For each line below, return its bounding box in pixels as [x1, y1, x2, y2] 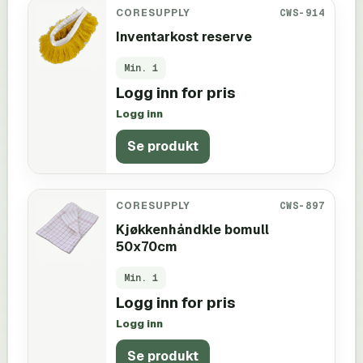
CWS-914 [280, 6, 325, 19]
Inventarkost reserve [116, 28, 252, 45]
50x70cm [116, 237, 177, 255]
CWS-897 [280, 199, 325, 211]
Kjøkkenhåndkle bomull [116, 220, 269, 238]
